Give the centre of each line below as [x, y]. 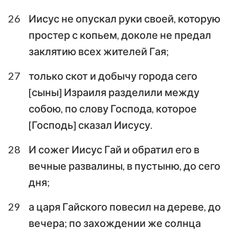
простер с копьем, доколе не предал [120, 35]
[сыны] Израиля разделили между [114, 92]
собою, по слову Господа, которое [113, 108]
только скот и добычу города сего [113, 75]
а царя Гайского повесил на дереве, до [125, 206]
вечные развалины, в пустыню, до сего [124, 165]
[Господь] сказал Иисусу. [90, 124]
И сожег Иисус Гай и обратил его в [114, 149]
